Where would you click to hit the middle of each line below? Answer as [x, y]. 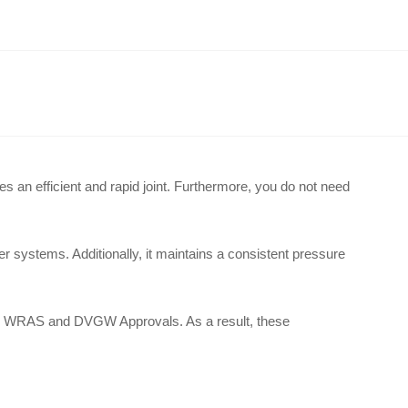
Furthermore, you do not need [262, 186]
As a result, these [238, 321]
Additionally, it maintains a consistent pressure [209, 254]
